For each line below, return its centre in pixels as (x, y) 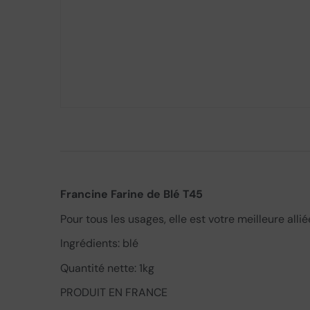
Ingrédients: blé (99, 243)
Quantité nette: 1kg (107, 268)
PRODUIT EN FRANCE (114, 292)
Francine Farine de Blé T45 (131, 194)
